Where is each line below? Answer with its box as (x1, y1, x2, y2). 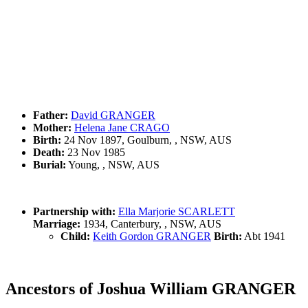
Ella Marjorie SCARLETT (118, 206, 235, 218)
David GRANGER (71, 109, 155, 122)
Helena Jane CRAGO (74, 122, 170, 134)
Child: (60, 230, 90, 243)
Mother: (33, 122, 71, 134)
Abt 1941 (242, 230, 285, 243)
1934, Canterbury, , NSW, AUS (80, 218, 221, 230)
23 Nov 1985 (65, 146, 125, 159)
